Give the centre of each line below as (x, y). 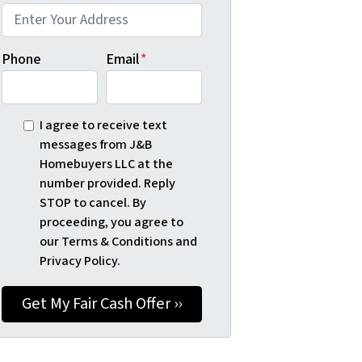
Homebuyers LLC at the (106, 163)
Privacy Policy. (80, 260)
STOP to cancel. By (93, 202)
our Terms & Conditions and (118, 241)
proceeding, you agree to (111, 221)
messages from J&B (95, 144)
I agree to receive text (103, 124)
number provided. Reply (107, 183)
